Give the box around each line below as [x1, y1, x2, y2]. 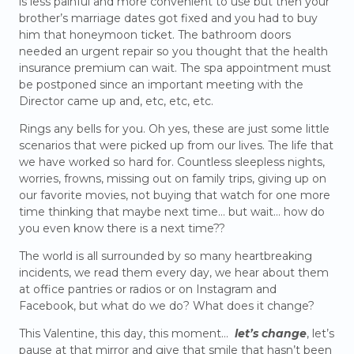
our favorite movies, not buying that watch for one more [19, 188, 330, 203]
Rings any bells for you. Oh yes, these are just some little [19, 122, 330, 137]
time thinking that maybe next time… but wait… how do [19, 205, 325, 220]
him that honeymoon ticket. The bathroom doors [19, 28, 291, 43]
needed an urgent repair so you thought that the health [19, 44, 328, 59]
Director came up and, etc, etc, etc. [19, 94, 213, 109]
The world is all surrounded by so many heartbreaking [19, 249, 312, 264]
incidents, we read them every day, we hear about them [19, 265, 329, 281]
